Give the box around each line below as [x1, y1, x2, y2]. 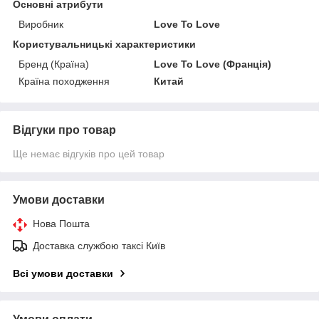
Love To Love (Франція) [154, 58, 272, 70]
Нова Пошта [33, 217, 90, 229]
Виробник [19, 18, 63, 30]
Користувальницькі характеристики [13, 38, 196, 50]
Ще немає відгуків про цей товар [13, 147, 164, 159]
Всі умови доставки [13, 267, 113, 279]
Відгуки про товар [13, 123, 116, 136]
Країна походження [19, 75, 110, 87]
